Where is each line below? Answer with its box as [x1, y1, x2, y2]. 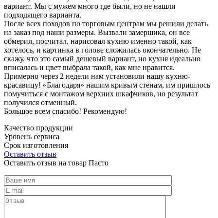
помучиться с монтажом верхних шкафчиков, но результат [4, 89, 198, 98]
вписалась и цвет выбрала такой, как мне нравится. [4, 63, 175, 72]
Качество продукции [4, 123, 73, 132]
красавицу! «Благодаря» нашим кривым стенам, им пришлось [4, 80, 210, 89]
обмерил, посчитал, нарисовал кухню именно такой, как [4, 36, 192, 45]
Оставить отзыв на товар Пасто [4, 158, 109, 167]
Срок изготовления [4, 141, 68, 149]
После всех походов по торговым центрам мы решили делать [4, 19, 208, 28]
